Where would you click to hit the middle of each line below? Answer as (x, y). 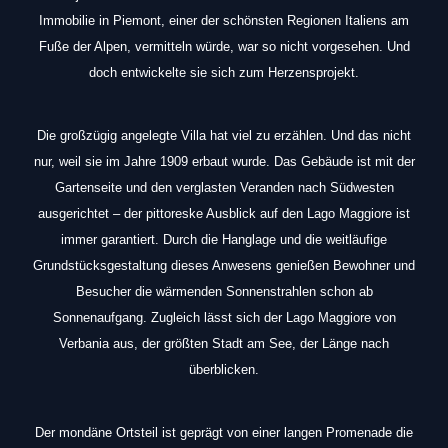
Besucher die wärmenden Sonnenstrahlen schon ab (224, 291)
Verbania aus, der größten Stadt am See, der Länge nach (224, 343)
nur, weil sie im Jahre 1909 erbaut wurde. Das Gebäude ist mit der (224, 161)
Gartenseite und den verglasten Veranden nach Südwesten (224, 187)
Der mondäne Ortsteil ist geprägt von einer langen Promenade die (224, 432)
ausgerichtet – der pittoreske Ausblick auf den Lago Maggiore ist (224, 213)
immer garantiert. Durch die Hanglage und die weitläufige (224, 239)
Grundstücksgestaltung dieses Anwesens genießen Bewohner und (224, 265)
